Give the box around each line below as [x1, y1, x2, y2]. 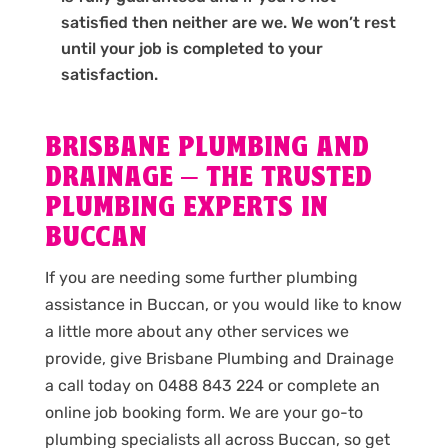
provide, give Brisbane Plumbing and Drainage [44, 348, 394, 368]
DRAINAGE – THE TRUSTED [44, 162, 372, 194]
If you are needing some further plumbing [44, 267, 358, 287]
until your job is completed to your [60, 38, 323, 58]
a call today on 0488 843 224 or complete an [44, 375, 380, 395]
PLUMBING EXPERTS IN [44, 192, 328, 224]
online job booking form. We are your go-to [44, 402, 363, 422]
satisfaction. [60, 64, 158, 84]
